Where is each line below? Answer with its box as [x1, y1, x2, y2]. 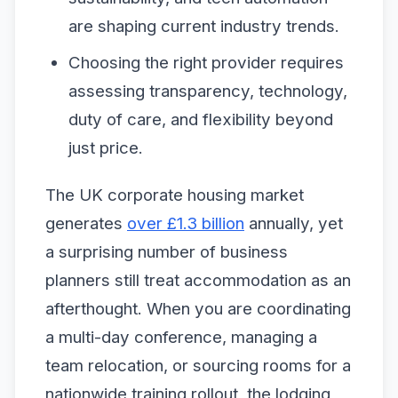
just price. [68, 137, 143, 158]
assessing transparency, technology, [68, 80, 347, 101]
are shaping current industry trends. [68, 16, 339, 37]
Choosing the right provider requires [68, 52, 344, 73]
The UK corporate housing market [45, 185, 304, 205]
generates [45, 213, 127, 234]
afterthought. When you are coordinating [45, 298, 351, 319]
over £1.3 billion [127, 213, 244, 234]
